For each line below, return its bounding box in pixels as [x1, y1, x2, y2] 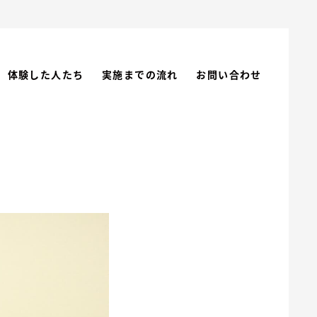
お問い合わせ [196, 67, 262, 81]
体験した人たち [7, 67, 84, 81]
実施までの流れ [101, 67, 178, 81]
